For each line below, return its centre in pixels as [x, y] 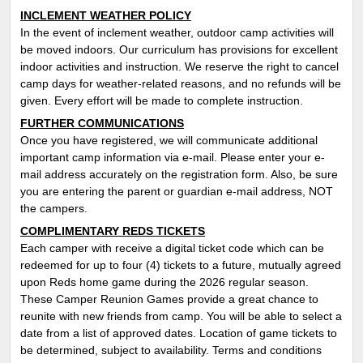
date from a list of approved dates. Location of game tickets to [179, 333]
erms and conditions [270, 350]
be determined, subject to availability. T [119, 350]
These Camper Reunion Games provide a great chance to [169, 299]
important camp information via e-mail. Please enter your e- [173, 157]
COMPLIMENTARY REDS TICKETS [113, 231]
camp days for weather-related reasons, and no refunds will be [181, 83]
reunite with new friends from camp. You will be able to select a [181, 316]
